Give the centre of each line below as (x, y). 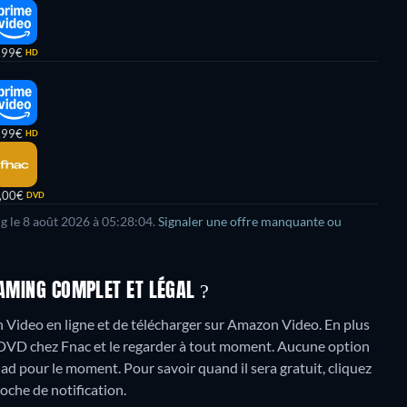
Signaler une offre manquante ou (250, 222)
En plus (347, 324)
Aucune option (323, 346)
